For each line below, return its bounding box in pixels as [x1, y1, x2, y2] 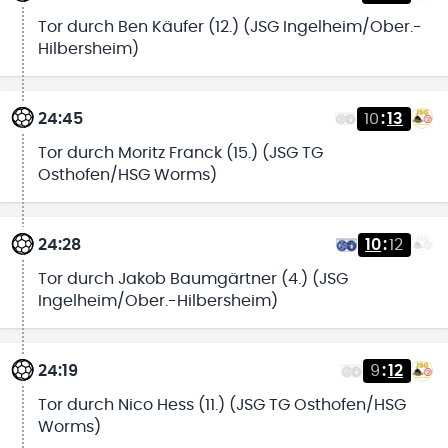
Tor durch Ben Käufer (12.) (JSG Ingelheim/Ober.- [37, 18, 422, 35]
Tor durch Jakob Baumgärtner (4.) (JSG [37, 271, 348, 288]
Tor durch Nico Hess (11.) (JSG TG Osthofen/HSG [37, 397, 406, 414]
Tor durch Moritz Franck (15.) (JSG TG [37, 144, 323, 161]
